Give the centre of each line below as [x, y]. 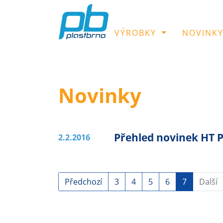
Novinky [100, 95]
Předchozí [83, 182]
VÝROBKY [136, 33]
